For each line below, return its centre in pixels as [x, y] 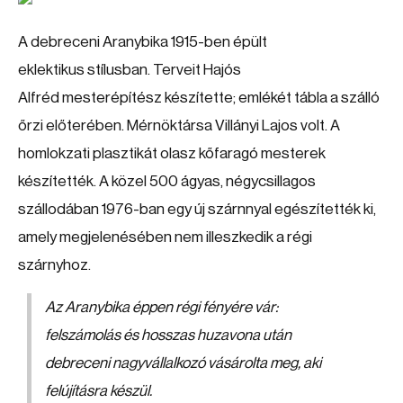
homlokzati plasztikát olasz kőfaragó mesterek [172, 153]
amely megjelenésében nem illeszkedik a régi [165, 237]
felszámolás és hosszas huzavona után [168, 335]
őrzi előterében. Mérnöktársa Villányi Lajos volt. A [179, 125]
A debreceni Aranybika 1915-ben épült [143, 42]
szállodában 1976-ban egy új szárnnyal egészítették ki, [197, 209]
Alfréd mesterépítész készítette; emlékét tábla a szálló [199, 98]
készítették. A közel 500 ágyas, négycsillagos [167, 181]
